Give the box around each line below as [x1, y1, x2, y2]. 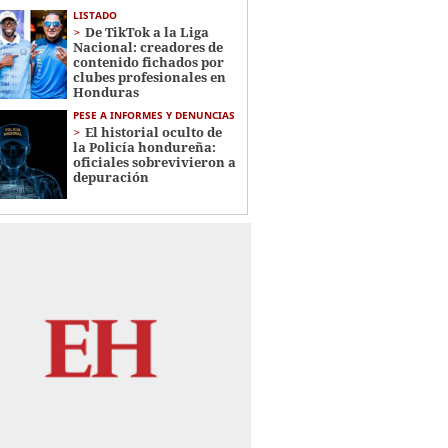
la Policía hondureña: [72, 138, 216, 156]
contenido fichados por [72, 53, 224, 71]
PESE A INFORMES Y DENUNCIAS [72, 108, 235, 122]
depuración [72, 168, 149, 186]
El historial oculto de [84, 123, 222, 141]
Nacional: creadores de [72, 38, 223, 56]
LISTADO [72, 8, 117, 22]
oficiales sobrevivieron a [72, 153, 236, 171]
